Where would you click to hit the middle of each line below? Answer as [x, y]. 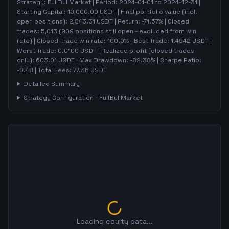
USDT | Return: [118, 21]
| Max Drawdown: [102, 60]
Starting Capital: [42, 12]
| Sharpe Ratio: [178, 60]
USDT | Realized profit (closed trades [136, 51]
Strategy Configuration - [61, 98]
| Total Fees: [53, 70]
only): [26, 60]
